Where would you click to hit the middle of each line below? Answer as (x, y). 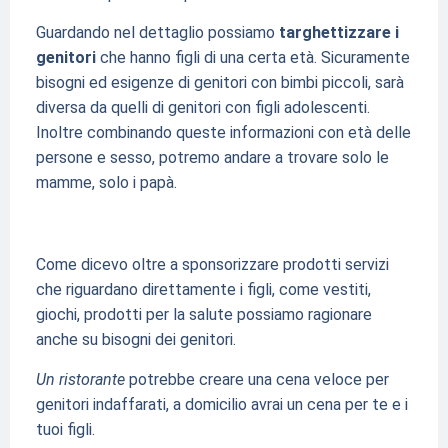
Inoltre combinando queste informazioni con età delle (223, 133)
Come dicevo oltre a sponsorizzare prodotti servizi (212, 265)
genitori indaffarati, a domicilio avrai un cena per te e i (221, 404)
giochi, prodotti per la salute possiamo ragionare (203, 315)
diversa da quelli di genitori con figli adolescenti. (202, 108)
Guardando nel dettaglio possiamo (157, 33)
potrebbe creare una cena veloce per (256, 379)
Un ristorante (80, 379)
